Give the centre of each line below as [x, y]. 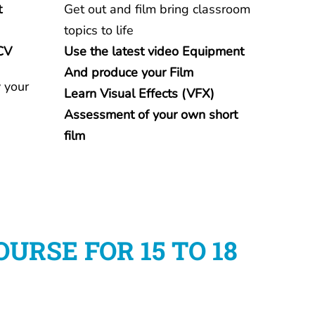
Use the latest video [123, 51]
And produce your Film [129, 72]
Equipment [213, 51]
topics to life [99, 30]
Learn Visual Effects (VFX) [139, 94]
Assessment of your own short [151, 115]
